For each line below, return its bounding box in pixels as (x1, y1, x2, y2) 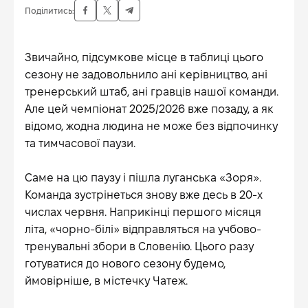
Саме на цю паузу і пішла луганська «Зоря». (25, 172, 261, 184)
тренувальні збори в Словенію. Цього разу (25, 241, 254, 252)
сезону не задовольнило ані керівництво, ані (25, 69, 267, 80)
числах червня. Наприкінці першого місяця (25, 206, 261, 218)
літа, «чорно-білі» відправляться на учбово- (25, 223, 261, 235)
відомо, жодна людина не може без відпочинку (25, 120, 278, 132)
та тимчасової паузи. (25, 137, 135, 149)
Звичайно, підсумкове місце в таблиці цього (25, 52, 263, 63)
